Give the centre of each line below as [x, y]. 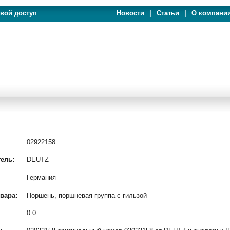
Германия [41, 177]
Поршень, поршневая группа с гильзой [87, 195]
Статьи [168, 13]
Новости [130, 13]
